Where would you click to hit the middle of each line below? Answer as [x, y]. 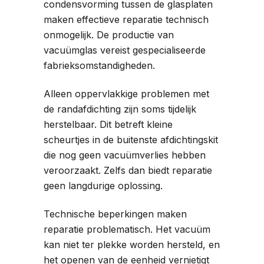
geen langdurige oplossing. [103, 185]
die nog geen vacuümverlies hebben [125, 155]
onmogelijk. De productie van [109, 34]
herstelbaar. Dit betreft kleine [108, 124]
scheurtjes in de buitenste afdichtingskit [131, 139]
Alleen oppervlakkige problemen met [126, 93]
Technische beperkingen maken [115, 214]
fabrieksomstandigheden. [99, 65]
